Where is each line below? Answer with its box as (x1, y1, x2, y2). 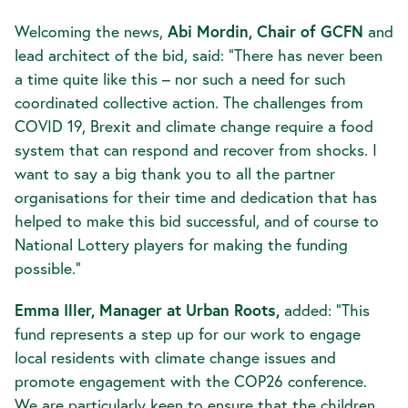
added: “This (280, 300, 370, 321)
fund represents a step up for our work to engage (15, 323, 361, 344)
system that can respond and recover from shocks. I (15, 139, 377, 160)
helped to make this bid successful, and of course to (15, 210, 379, 231)
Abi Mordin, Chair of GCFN (168, 21, 363, 42)
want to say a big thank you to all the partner (15, 163, 335, 184)
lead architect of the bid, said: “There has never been (15, 45, 382, 66)
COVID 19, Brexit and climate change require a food (15, 116, 373, 137)
